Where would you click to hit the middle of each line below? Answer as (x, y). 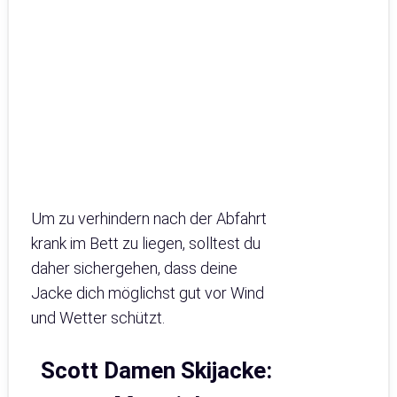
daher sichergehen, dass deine (134, 269)
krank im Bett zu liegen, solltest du (146, 244)
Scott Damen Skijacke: (157, 371)
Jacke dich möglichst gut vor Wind (148, 293)
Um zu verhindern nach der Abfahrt (149, 219)
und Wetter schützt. (98, 318)
